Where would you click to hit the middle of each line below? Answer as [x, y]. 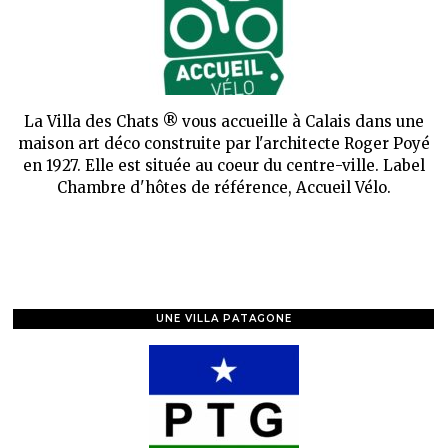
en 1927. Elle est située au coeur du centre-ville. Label [223, 165]
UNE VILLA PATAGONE [223, 318]
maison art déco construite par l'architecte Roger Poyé [223, 143]
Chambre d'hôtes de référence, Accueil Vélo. [223, 187]
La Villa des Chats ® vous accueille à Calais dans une [223, 121]
